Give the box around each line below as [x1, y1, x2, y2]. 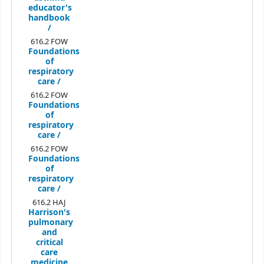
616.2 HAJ [32, 197, 67, 209]
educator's [28, 2, 72, 15]
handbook [28, 12, 71, 25]
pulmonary [28, 216, 73, 229]
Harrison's [28, 206, 71, 219]
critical [35, 236, 63, 249]
